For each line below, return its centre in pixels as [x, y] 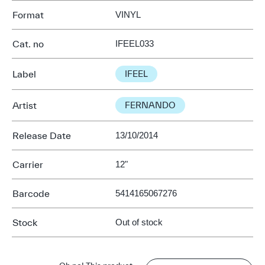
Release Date [42, 135]
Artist [25, 105]
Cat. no [28, 44]
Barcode [31, 193]
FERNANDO [150, 105]
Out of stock [139, 222]
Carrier [28, 164]
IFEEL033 [135, 43]
